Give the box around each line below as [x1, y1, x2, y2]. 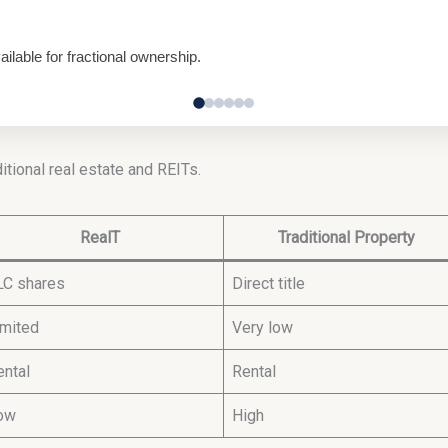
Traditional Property [277, 227, 415, 247]
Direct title [231, 273, 305, 293]
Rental [231, 361, 276, 381]
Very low [231, 317, 293, 337]
